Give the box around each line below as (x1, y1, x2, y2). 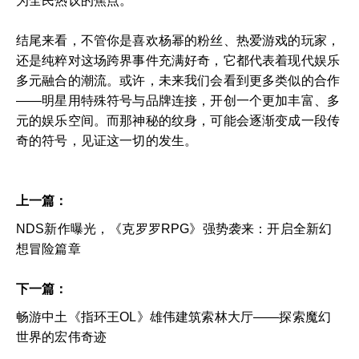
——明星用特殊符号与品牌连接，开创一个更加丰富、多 (16, 93, 341, 107)
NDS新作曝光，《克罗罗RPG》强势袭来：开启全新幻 (16, 221, 333, 236)
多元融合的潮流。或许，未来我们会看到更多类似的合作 (16, 73, 341, 87)
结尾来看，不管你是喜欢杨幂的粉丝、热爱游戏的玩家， (16, 33, 341, 47)
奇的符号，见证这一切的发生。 (16, 133, 198, 147)
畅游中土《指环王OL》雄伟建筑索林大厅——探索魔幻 (16, 309, 331, 324)
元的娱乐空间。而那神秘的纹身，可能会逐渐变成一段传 (16, 113, 341, 127)
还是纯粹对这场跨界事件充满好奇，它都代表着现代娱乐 (16, 53, 341, 67)
